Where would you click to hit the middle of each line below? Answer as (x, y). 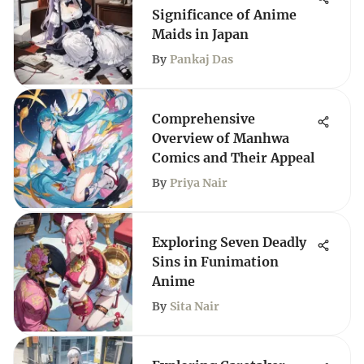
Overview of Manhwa (221, 138)
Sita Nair (195, 306)
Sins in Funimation (215, 262)
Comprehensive (204, 119)
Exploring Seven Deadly (229, 242)
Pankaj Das (201, 59)
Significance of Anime (224, 15)
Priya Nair (199, 183)
